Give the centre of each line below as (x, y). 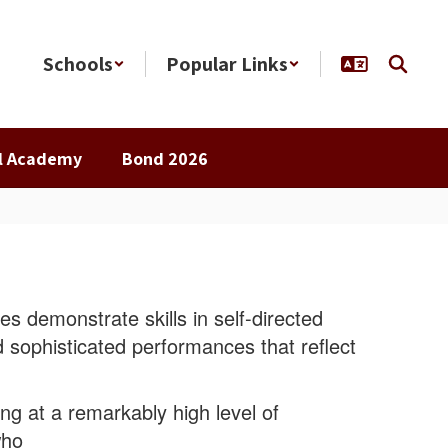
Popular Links (227, 64)
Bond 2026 (165, 158)
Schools (78, 64)
